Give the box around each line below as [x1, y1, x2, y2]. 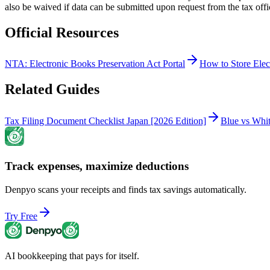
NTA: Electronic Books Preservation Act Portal [5, 58, 185, 69]
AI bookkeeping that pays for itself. [5, 250, 139, 261]
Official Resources [5, 24, 119, 40]
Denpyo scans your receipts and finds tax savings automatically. [5, 184, 246, 195]
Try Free [5, 210, 37, 221]
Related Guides [5, 81, 99, 98]
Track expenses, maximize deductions [5, 159, 189, 172]
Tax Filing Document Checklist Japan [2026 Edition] [5, 116, 206, 127]
